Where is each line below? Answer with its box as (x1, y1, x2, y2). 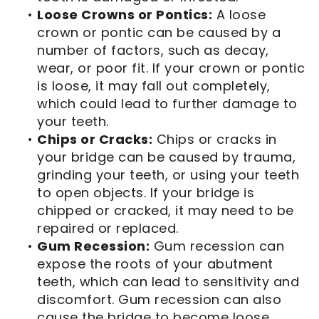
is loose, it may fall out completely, (37, 76, 271, 95)
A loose (212, 5, 266, 23)
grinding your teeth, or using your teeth (37, 165, 299, 184)
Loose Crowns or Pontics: (37, 5, 212, 23)
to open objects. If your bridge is (37, 183, 254, 202)
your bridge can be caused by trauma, (37, 147, 296, 166)
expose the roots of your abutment (37, 254, 273, 273)
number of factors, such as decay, (37, 41, 269, 59)
